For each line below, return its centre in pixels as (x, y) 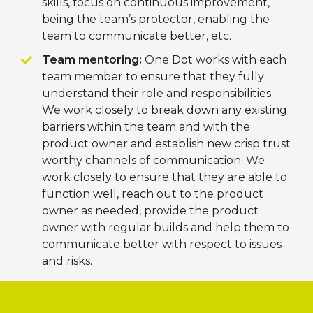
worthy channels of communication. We (153, 160)
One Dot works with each (214, 60)
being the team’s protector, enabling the (156, 19)
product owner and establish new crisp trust (166, 144)
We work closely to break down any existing (165, 110)
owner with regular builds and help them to (166, 227)
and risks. (67, 261)
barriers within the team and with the (146, 127)
